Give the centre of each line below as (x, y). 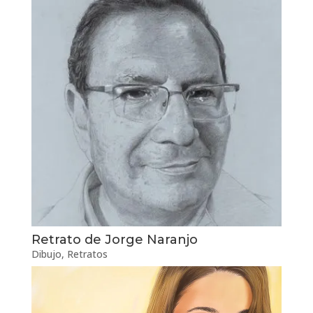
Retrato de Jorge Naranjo (114, 240)
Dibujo (46, 254)
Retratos (87, 254)
